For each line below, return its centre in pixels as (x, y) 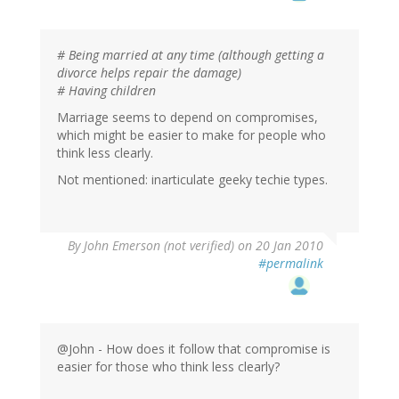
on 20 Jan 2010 (279, 246)
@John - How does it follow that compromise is (194, 349)
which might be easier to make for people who (191, 135)
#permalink (291, 264)
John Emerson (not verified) (159, 246)
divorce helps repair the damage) (149, 73)
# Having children (106, 91)
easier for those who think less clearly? (168, 367)
